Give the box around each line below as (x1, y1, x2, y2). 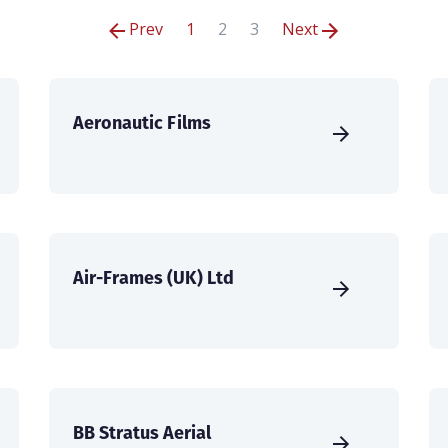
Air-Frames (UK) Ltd (73, 265, 234, 291)
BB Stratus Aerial (73, 420, 211, 446)
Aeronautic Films (73, 110, 211, 136)
